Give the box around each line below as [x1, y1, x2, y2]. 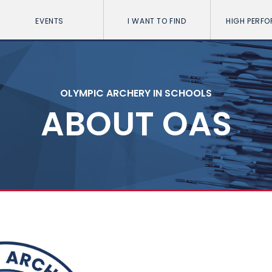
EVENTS [35, 16, 64, 26]
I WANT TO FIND [127, 16, 186, 26]
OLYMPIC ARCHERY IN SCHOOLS [60, 86, 212, 100]
